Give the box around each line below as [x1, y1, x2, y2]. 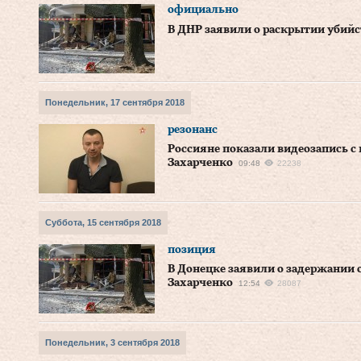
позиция [168, 244, 216, 255]
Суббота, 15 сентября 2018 [45, 218, 161, 227]
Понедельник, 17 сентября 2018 [45, 98, 185, 107]
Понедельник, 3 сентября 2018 [45, 338, 180, 347]
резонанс [168, 124, 218, 135]
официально [168, 4, 239, 15]
